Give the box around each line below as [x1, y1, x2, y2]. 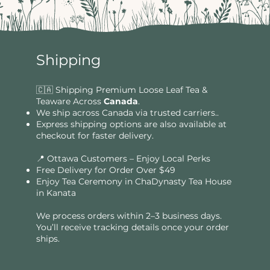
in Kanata [36, 187, 77, 199]
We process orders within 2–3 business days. [36, 210, 222, 222]
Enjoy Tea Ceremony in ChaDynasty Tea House [36, 176, 232, 187]
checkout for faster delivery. [36, 130, 154, 142]
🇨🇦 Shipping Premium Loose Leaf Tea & [36, 84, 208, 96]
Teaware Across [36, 96, 104, 107]
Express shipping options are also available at [36, 119, 227, 130]
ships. [36, 233, 60, 245]
